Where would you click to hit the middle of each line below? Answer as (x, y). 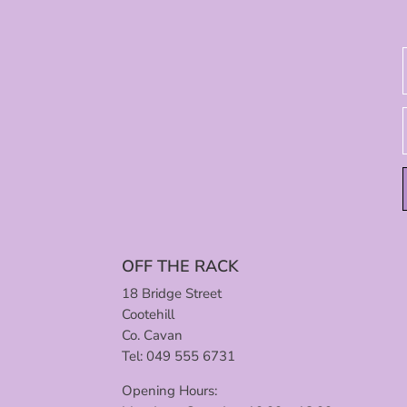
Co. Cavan (153, 336)
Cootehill (149, 315)
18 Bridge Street (172, 294)
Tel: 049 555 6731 (179, 357)
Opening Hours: (170, 391)
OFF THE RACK (181, 267)
